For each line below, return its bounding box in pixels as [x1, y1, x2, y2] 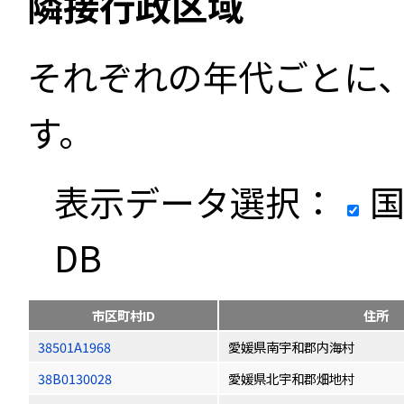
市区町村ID [91, 306, 155, 325]
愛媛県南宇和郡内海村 [228, 337, 354, 356]
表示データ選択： [54, 176, 335, 226]
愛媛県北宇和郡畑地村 [228, 369, 354, 388]
